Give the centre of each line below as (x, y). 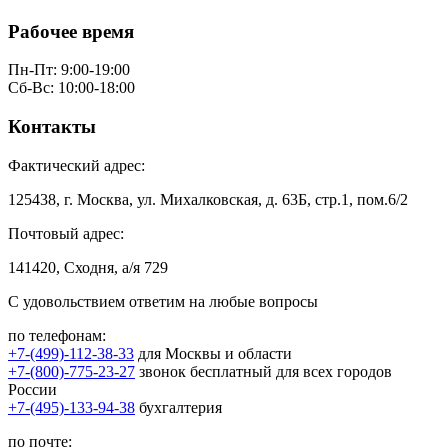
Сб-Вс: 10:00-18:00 (71, 88)
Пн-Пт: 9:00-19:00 (69, 70)
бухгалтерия (178, 407)
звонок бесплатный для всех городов (263, 371)
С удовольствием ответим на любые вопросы (163, 301)
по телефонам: (57, 335)
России (32, 389)
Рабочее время (71, 31)
